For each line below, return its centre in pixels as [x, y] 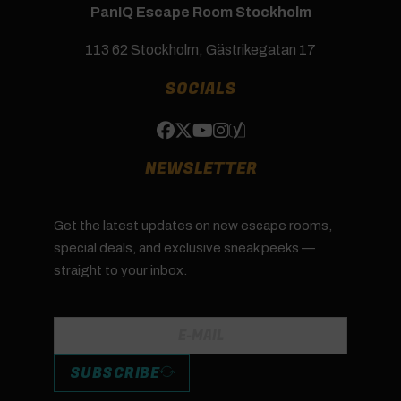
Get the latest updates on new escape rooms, [193, 225]
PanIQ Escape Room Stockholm [200, 12]
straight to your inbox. [120, 270]
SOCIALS [200, 89]
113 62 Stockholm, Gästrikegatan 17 [200, 49]
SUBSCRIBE [114, 374]
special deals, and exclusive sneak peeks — [184, 247]
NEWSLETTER [200, 168]
